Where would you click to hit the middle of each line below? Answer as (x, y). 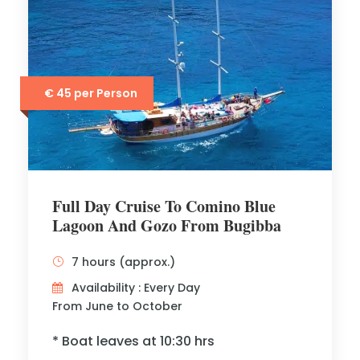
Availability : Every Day (136, 287)
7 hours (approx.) (123, 262)
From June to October (117, 306)
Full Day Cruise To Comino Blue (164, 206)
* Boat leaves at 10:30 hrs (133, 341)
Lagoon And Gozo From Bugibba (167, 225)
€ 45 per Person (91, 93)
